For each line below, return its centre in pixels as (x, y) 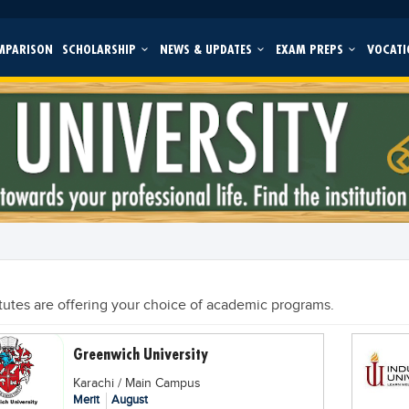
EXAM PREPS (311, 49)
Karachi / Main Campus (136, 383)
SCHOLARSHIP (100, 49)
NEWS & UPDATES (207, 49)
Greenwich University (140, 353)
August (129, 399)
